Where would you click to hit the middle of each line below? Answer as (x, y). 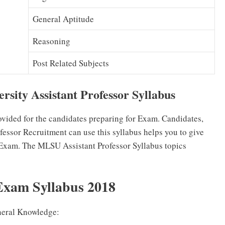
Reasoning (51, 41)
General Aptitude (63, 19)
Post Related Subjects (71, 63)
